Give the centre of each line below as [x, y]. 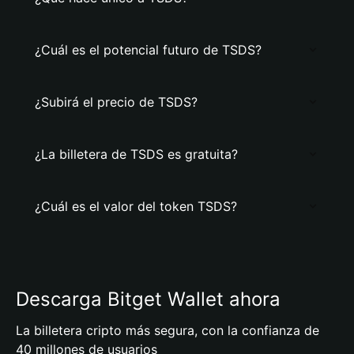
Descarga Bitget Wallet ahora [148, 299]
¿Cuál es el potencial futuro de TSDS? [148, 50]
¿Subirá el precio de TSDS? [116, 102]
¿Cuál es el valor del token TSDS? [136, 206]
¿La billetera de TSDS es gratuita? [136, 154]
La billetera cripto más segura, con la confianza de [168, 330]
